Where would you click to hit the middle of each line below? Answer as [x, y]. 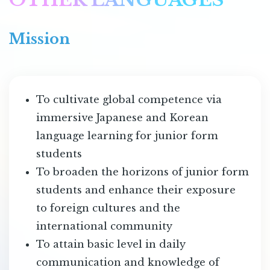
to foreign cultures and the [108, 208]
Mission [39, 39]
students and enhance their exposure [136, 190]
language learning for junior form [127, 135]
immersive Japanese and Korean [122, 117]
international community [104, 226]
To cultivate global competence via [129, 99]
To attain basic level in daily [111, 244]
